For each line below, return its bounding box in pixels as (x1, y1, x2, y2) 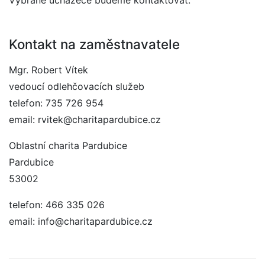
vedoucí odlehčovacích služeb (9, 80, 144, 92)
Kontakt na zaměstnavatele (9, 36, 180, 52)
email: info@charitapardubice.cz (9, 215, 153, 227)
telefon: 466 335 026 (9, 199, 105, 211)
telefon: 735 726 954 (9, 97, 104, 109)
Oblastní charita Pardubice (9, 140, 127, 151)
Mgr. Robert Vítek (9, 64, 88, 76)
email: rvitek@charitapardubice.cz (9, 114, 161, 125)
